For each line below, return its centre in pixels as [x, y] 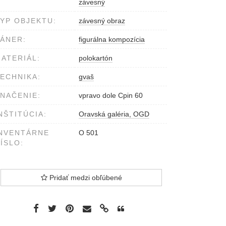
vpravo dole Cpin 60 [111, 96]
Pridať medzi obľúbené [84, 178]
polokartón [96, 58]
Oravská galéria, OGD [114, 114]
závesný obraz [102, 21]
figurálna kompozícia [112, 40]
